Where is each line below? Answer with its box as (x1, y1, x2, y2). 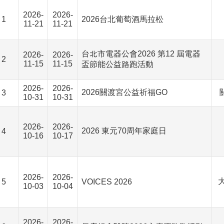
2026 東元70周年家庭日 (81, 126, 166, 135)
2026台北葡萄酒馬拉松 (81, 15, 163, 23)
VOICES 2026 (81, 177, 132, 186)
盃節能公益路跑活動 (81, 60, 153, 68)
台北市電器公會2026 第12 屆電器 (81, 49, 200, 58)
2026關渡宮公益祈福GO (81, 88, 167, 96)
